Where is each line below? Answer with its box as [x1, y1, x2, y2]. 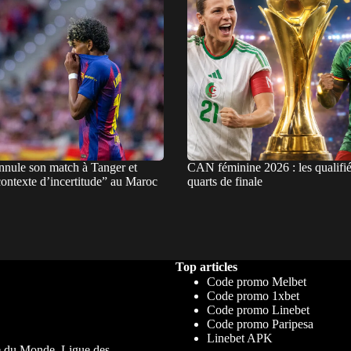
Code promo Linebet [206, 302, 309, 317]
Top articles [175, 259, 237, 273]
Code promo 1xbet [206, 288, 299, 302]
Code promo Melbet [206, 274, 306, 288]
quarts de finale [186, 174, 262, 188]
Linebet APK [206, 331, 273, 345]
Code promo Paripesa [206, 317, 313, 331]
